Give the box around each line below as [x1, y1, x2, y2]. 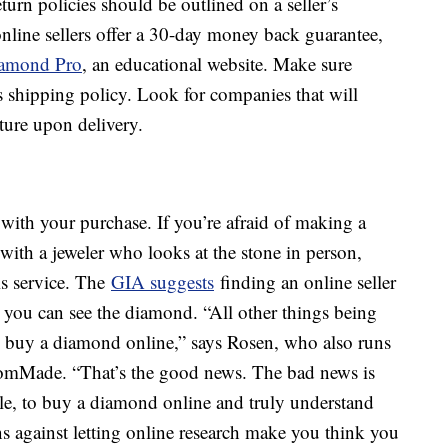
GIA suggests [111, 269, 214, 295]
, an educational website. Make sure [82, 51, 352, 77]
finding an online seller [214, 269, 396, 295]
